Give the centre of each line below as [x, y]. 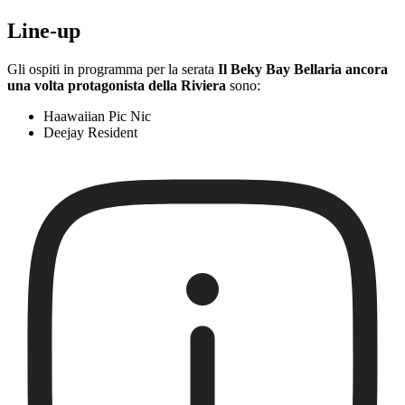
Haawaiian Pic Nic [97, 117]
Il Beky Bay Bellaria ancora [303, 70]
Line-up [44, 31]
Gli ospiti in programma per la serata [113, 70]
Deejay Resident [90, 133]
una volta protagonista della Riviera [117, 86]
